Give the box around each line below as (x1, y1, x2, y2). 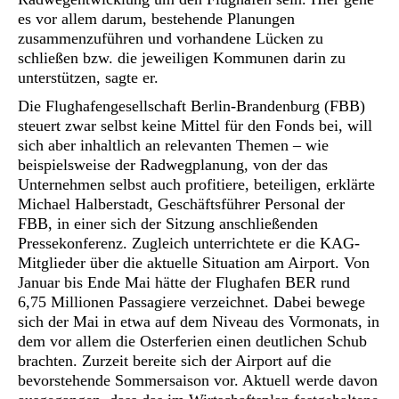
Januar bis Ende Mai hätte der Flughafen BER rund (18, 273, 350, 291)
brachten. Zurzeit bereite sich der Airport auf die (18, 352, 331, 370)
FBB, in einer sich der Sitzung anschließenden (18, 215, 318, 232)
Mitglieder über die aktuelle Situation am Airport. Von (18, 254, 370, 272)
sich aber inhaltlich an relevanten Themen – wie (18, 136, 329, 154)
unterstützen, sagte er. (18, 69, 159, 86)
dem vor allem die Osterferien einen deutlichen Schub (18, 332, 367, 350)
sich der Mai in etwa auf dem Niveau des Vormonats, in (18, 313, 379, 330)
